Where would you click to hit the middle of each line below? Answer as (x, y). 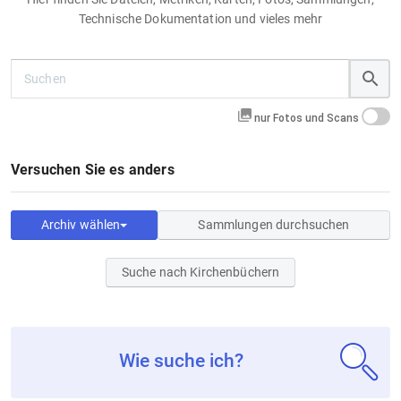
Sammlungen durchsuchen (274, 225)
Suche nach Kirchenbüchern (200, 272)
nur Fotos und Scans (307, 118)
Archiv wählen (81, 225)
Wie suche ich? (181, 361)
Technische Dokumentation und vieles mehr (200, 19)
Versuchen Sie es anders (94, 170)
